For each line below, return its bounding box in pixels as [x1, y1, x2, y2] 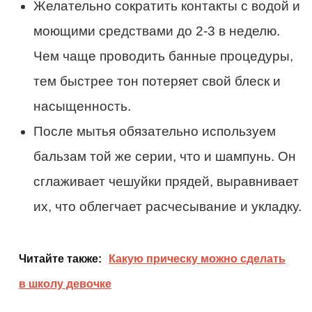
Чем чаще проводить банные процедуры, [33, 48, 293, 63]
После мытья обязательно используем [33, 123, 276, 139]
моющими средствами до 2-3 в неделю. [33, 23, 280, 38]
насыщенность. [33, 98, 131, 114]
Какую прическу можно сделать [109, 252, 286, 265]
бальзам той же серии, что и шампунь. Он [33, 148, 296, 164]
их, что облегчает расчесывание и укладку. [33, 198, 302, 214]
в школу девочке [19, 277, 111, 290]
